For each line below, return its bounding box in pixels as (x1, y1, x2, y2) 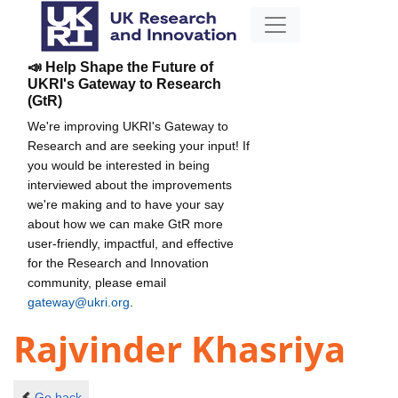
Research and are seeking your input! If (28, 138, 250, 153)
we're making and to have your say (28, 196, 224, 211)
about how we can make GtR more (28, 216, 223, 231)
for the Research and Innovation (28, 255, 209, 270)
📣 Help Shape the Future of (28, 59, 213, 75)
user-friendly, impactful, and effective (28, 235, 234, 251)
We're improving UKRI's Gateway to (28, 118, 228, 133)
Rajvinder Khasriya (13, 324, 346, 374)
